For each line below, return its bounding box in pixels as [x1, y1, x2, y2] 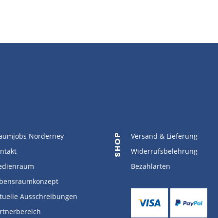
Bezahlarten [131, 161, 170, 171]
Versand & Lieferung [131, 131, 198, 141]
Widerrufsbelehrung [131, 146, 198, 156]
